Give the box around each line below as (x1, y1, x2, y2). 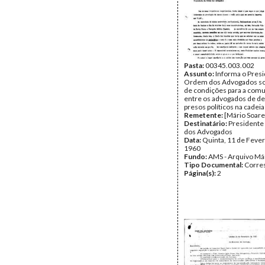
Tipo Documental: (184, 160, 244, 169)
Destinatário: (184, 119, 228, 128)
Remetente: (184, 111, 224, 119)
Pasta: (184, 61, 205, 70)
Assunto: (184, 69, 215, 78)
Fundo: (184, 152, 208, 161)
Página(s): (184, 169, 217, 177)
